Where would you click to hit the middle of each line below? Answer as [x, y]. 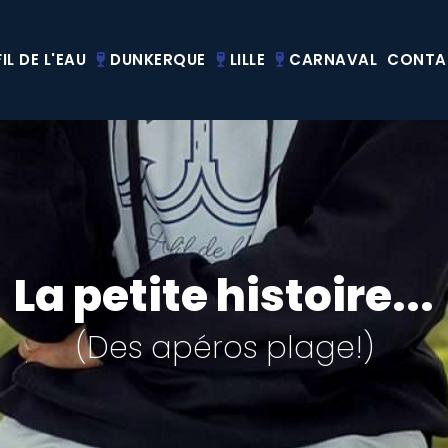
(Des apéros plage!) [224, 348]
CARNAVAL [331, 59]
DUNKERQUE [155, 59]
